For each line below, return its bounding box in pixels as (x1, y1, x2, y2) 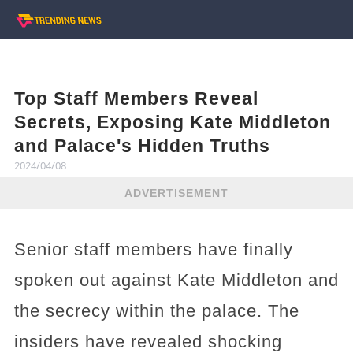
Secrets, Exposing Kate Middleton (13, 112, 331, 132)
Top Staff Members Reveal (13, 88, 258, 109)
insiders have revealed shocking (13, 332, 282, 351)
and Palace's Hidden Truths (13, 136, 270, 156)
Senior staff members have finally (13, 240, 293, 259)
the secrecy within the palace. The (13, 301, 299, 321)
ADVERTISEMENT (124, 186, 229, 199)
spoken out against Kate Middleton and (13, 270, 339, 290)
